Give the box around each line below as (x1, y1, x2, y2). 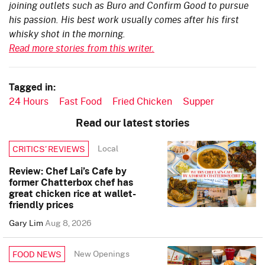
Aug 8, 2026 (45, 216, 92, 229)
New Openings (74, 247, 130, 260)
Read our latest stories (75, 114, 190, 130)
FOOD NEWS (12, 247, 62, 260)
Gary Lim (9, 216, 45, 229)
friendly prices (9, 197, 73, 212)
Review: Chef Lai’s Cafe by (9, 163, 127, 178)
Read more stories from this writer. (9, 40, 154, 54)
